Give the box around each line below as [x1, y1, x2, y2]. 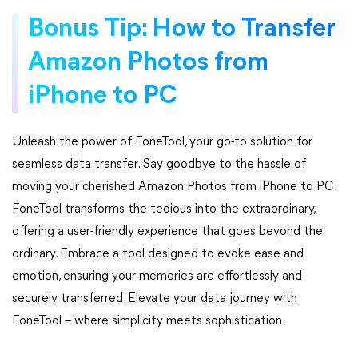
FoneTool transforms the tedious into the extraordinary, [12, 203, 315, 216]
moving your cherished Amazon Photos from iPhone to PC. [12, 181, 336, 193]
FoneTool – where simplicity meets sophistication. [12, 315, 285, 328]
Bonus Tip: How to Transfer [28, 17, 336, 42]
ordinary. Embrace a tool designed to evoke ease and [12, 248, 304, 261]
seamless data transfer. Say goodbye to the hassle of [12, 158, 306, 171]
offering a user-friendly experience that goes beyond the [12, 225, 323, 238]
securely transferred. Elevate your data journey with [12, 292, 297, 305]
